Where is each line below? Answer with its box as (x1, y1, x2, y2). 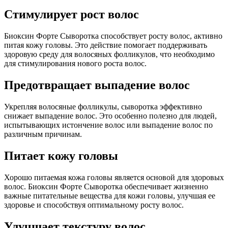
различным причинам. (4, 130, 82, 139)
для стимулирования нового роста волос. (4, 59, 147, 68)
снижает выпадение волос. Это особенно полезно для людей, (4, 111, 217, 121)
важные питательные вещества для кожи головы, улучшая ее (4, 191, 215, 200)
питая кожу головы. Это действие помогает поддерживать (4, 41, 207, 50)
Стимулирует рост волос (4, 8, 139, 21)
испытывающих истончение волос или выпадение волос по (4, 121, 213, 130)
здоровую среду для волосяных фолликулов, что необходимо (4, 50, 215, 59)
